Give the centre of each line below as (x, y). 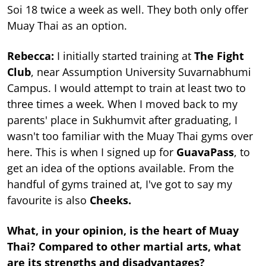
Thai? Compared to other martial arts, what (124, 247)
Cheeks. (110, 200)
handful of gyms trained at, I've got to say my (120, 184)
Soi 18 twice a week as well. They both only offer (128, 10)
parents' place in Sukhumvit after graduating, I (122, 120)
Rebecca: (32, 56)
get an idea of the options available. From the (121, 168)
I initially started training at (124, 56)
